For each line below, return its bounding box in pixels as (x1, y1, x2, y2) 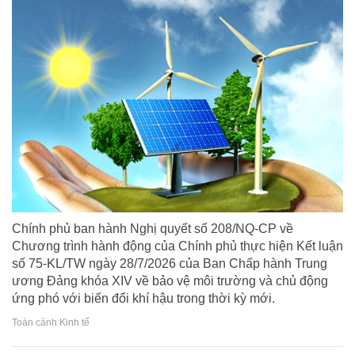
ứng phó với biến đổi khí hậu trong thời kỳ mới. (12, 292, 275, 306)
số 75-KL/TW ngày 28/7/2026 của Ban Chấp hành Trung (12, 257, 327, 271)
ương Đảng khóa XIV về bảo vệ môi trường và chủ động (12, 274, 328, 288)
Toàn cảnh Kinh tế (12, 316, 90, 328)
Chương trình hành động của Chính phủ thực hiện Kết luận (12, 239, 343, 254)
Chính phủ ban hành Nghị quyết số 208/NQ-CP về (12, 222, 293, 236)
